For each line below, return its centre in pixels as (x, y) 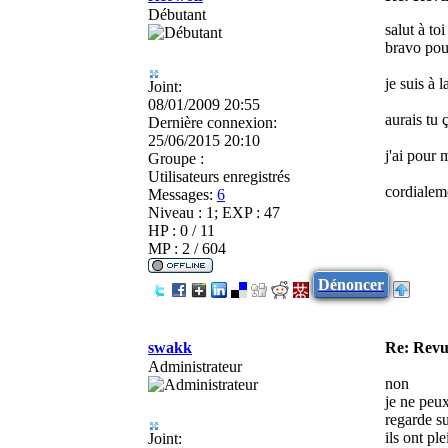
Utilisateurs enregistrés (219, 176)
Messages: (180, 194)
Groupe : (176, 158)
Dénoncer (351, 284)
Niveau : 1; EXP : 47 (214, 212)
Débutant (177, 14)
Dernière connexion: (212, 122)
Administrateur (195, 366)
